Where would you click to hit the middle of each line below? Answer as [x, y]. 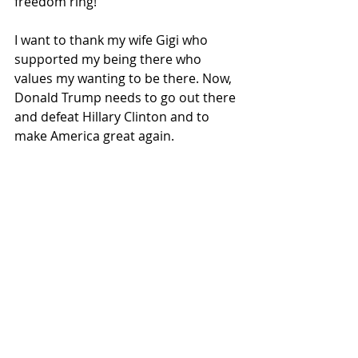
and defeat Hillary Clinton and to [113, 116]
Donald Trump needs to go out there [127, 97]
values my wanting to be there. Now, [125, 78]
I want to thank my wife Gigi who [113, 40]
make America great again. [94, 135]
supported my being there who [109, 59]
